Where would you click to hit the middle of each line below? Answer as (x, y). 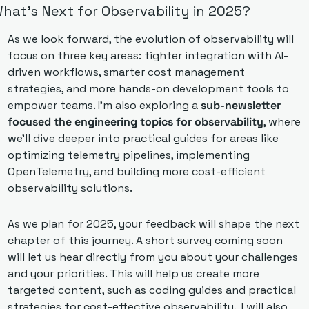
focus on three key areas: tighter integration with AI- (148, 55)
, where (282, 121)
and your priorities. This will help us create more (133, 273)
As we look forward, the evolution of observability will (150, 39)
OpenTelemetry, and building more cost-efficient (136, 171)
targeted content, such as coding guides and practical (151, 290)
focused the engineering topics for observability (135, 121)
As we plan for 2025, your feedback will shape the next (153, 223)
